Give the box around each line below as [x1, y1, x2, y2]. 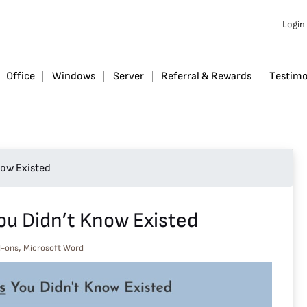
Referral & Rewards [161, 69, 252, 83]
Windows [52, 69, 96, 83]
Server [112, 69, 144, 83]
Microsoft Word [23, 243, 84, 254]
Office [5, 69, 35, 83]
